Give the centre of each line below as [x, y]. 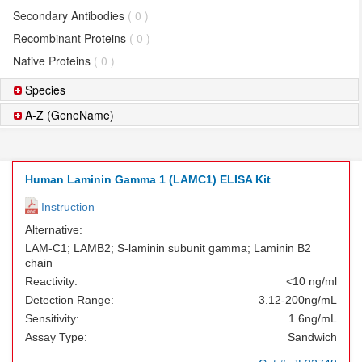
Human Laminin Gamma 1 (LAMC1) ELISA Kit [148, 179]
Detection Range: [69, 300]
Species [44, 90]
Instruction [66, 207]
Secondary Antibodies [70, 15]
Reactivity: [51, 281]
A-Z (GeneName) [68, 115]
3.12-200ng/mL [298, 300]
